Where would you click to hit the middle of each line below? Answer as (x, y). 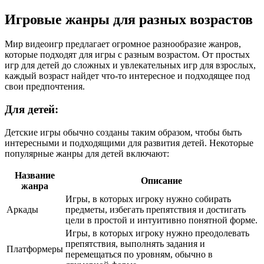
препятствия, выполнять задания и (135, 243)
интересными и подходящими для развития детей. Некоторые (129, 143)
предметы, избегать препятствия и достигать (156, 209)
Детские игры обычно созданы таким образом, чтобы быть (123, 132)
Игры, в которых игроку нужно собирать (148, 199)
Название (35, 175)
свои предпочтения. (45, 87)
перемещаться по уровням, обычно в (139, 254)
